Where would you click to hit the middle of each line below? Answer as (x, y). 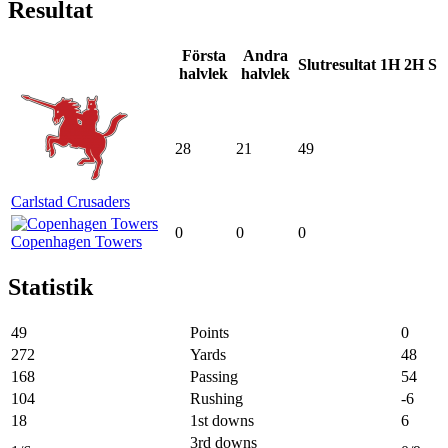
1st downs (222, 420)
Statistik (50, 286)
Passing (214, 376)
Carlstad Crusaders (70, 201)
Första (203, 55)
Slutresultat (337, 64)
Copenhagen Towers (76, 241)
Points (209, 332)
